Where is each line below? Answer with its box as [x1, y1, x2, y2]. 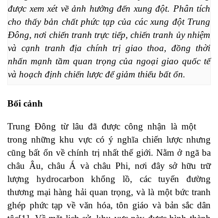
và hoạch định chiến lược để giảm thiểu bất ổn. [8, 69, 185, 79]
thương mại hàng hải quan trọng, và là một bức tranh [7, 187, 211, 198]
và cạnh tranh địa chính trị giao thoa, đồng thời [8, 42, 210, 53]
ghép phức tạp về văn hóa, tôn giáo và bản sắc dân [7, 200, 211, 211]
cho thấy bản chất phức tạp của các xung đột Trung [8, 16, 210, 27]
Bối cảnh [7, 98, 43, 109]
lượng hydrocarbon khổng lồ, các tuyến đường [7, 174, 211, 184]
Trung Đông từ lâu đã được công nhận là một [7, 121, 196, 132]
